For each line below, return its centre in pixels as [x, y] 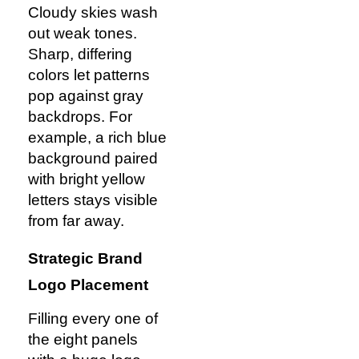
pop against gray [86, 95]
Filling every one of [93, 319]
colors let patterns [89, 75]
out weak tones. [83, 33]
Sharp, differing [80, 54]
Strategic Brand [85, 259]
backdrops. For [80, 116]
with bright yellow [87, 179]
